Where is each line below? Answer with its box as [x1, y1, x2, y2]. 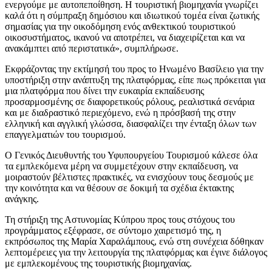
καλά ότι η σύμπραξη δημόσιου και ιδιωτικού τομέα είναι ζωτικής [5, 10, 259, 21]
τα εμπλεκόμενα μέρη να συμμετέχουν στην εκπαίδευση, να [5, 160, 238, 171]
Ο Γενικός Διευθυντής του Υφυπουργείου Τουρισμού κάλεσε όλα [5, 149, 257, 160]
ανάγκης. [5, 193, 39, 204]
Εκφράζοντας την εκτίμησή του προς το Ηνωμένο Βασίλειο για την [5, 63, 263, 74]
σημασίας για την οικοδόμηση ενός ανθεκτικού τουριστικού [5, 21, 236, 32]
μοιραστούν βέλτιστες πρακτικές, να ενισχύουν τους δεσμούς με [5, 171, 254, 182]
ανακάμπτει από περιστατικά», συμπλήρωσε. [5, 42, 178, 53]
